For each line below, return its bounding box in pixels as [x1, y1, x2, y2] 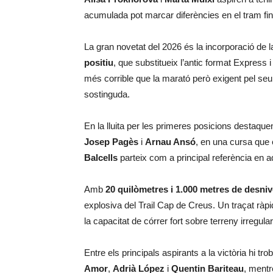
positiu [84, 57, 113, 68]
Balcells [84, 152, 118, 163]
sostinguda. [84, 89, 130, 99]
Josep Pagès [84, 136, 138, 147]
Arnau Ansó [145, 136, 196, 147]
